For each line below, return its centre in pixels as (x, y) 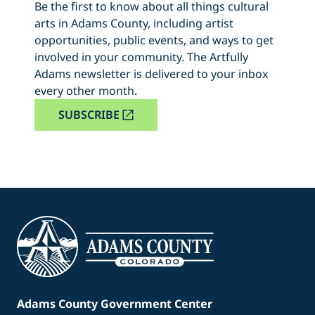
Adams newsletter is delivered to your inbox (151, 73)
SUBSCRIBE (89, 114)
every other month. (85, 90)
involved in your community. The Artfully (141, 57)
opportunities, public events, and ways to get (154, 40)
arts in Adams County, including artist (134, 23)
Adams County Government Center (115, 303)
